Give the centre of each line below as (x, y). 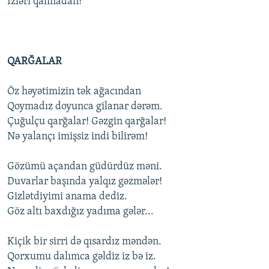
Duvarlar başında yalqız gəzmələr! (85, 182)
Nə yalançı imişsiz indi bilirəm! (77, 137)
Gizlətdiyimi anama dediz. (67, 197)
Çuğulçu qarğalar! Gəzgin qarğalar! (87, 122)
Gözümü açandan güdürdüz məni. (85, 167)
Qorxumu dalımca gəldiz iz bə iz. (82, 257)
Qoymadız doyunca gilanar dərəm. (85, 107)
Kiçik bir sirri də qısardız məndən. (84, 242)
